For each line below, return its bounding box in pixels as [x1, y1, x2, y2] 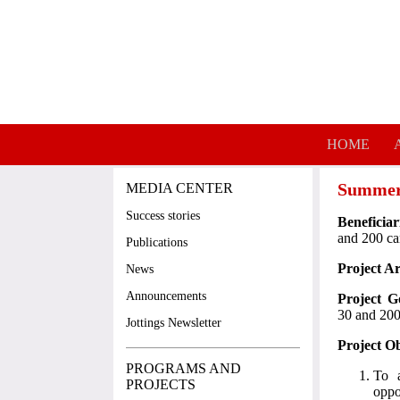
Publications [126, 236, 187, 249]
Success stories [126, 209, 200, 222]
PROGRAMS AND [126, 361, 241, 376]
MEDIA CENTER [126, 180, 233, 196]
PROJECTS [126, 377, 196, 392]
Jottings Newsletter [126, 316, 221, 329]
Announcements [126, 289, 206, 303]
